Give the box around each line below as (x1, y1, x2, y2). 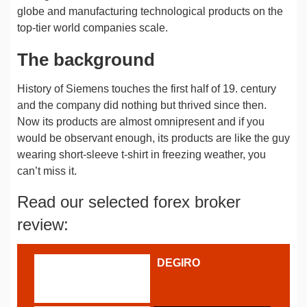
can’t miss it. (17, 165, 77, 177)
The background (17, 49, 155, 70)
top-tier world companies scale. (17, 22, 168, 34)
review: (17, 215, 69, 234)
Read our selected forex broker (17, 193, 241, 211)
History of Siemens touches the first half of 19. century (17, 83, 276, 95)
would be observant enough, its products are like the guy (17, 132, 290, 144)
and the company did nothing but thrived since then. (17, 99, 267, 111)
